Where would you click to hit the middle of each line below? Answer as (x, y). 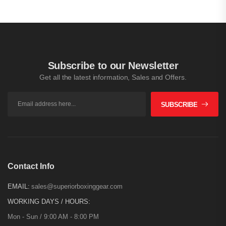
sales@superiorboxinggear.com (77, 186)
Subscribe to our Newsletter (113, 65)
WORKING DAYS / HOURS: (49, 201)
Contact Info (31, 166)
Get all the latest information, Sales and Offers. (113, 77)
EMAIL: (19, 186)
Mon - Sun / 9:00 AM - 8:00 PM (53, 216)
